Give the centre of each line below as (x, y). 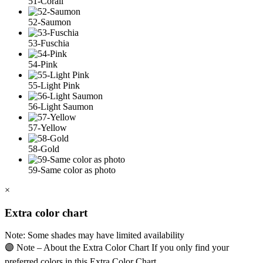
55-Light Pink (54, 85)
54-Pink (43, 64)
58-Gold (44, 149)
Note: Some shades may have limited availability (95, 235)
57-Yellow (48, 127)
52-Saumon (50, 22)
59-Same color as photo (72, 170)
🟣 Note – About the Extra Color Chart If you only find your (117, 248)
